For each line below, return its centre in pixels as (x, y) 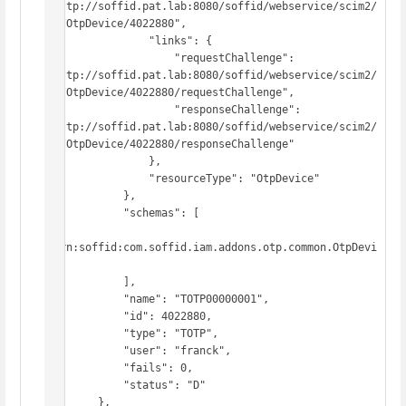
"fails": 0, (85, 367)
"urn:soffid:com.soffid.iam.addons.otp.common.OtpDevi (212, 247)
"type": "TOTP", (85, 333)
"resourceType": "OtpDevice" (98, 178)
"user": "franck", (85, 350)
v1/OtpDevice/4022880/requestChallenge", (171, 92)
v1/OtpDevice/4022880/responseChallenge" (171, 144)
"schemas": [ (85, 213)
